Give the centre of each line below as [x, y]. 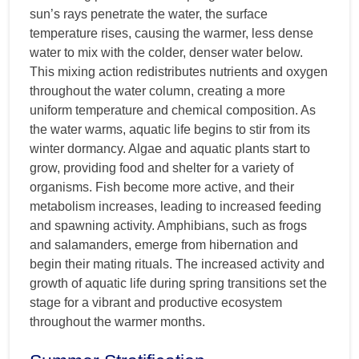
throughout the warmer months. [117, 321]
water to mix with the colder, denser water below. [166, 52]
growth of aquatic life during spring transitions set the [178, 283]
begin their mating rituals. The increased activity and [177, 264]
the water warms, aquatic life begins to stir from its [170, 129]
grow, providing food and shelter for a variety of [161, 167]
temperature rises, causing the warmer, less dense [171, 33]
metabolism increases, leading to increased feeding [175, 206]
